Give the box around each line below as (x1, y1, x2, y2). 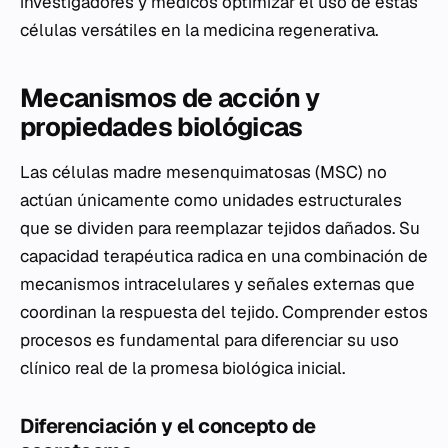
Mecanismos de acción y (20, 81, 320, 115)
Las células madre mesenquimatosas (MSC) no (20, 161, 387, 183)
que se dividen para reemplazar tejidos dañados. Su (20, 217, 420, 239)
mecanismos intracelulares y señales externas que (20, 273, 415, 295)
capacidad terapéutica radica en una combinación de (20, 245, 428, 267)
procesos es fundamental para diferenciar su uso (20, 329, 399, 351)
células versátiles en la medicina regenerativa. (20, 19, 378, 41)
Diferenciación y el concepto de (20, 413, 316, 439)
